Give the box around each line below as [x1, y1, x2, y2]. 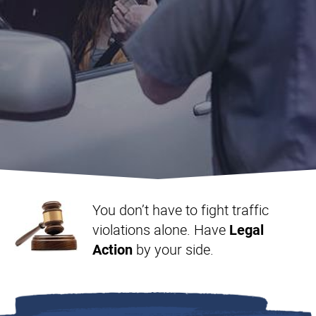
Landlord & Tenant [14, 13, 116, 28]
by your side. [133, 240, 214, 259]
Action [92, 241, 133, 258]
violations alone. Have [92, 220, 229, 239]
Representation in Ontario [14, 31, 157, 46]
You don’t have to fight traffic [92, 200, 269, 219]
